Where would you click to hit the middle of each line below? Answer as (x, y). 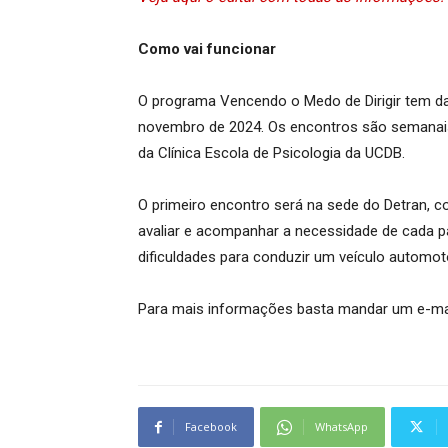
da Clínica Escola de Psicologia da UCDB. (271, 153)
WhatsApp (341, 426)
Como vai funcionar (207, 49)
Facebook (211, 426)
